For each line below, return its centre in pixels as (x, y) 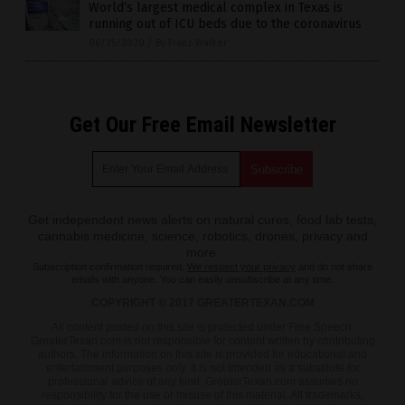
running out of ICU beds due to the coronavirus (225, 24)
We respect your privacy (241, 267)
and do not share (334, 267)
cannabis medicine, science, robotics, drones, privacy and (202, 236)
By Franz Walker (191, 43)
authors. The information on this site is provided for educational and (202, 355)
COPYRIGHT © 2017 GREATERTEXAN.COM (202, 303)
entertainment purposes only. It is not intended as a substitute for (202, 368)
